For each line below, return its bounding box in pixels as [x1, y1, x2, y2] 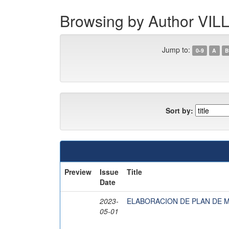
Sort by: [166, 105, 193, 116]
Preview [64, 167, 91, 177]
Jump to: [162, 44, 191, 55]
